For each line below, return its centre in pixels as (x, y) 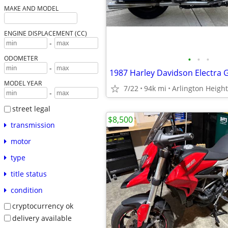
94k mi (155, 88)
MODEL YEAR (23, 83)
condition (26, 190)
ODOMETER (21, 58)
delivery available (42, 218)
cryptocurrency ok (42, 206)
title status (28, 174)
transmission (33, 125)
